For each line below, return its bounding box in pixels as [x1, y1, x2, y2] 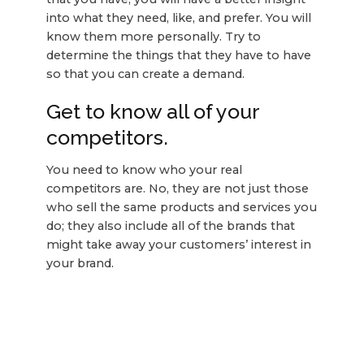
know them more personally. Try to [45, 29, 261, 45]
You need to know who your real [45, 162, 242, 177]
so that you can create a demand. [45, 67, 248, 82]
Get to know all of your [45, 99, 259, 124]
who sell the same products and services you [45, 199, 317, 214]
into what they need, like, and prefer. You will [45, 11, 311, 26]
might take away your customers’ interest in [45, 236, 311, 252]
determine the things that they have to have [45, 48, 311, 63]
